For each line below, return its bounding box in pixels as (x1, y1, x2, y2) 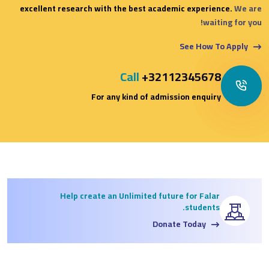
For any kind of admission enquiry (91, 88, 221, 104)
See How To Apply (180, 38, 250, 55)
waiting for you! (203, 14, 262, 31)
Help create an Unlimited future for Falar (60, 188, 220, 204)
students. (185, 199, 220, 216)
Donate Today (153, 216, 208, 232)
